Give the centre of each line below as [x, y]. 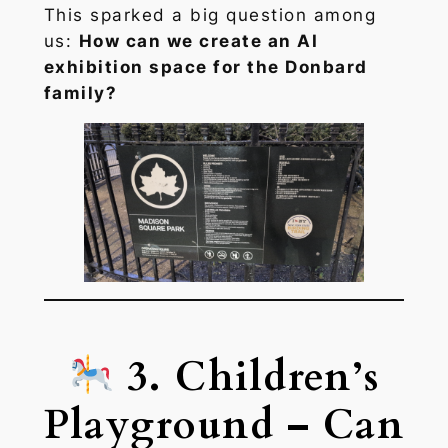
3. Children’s [247, 377]
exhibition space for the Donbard [205, 67]
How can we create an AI [198, 41]
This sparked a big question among [210, 15]
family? [80, 93]
